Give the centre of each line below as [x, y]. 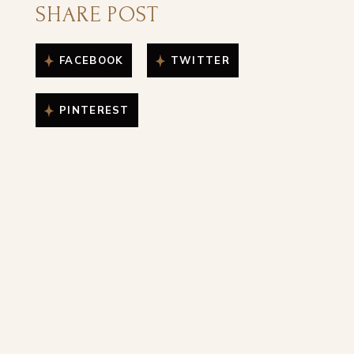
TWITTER [200, 60]
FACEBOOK [92, 60]
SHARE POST [97, 15]
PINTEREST [94, 110]
